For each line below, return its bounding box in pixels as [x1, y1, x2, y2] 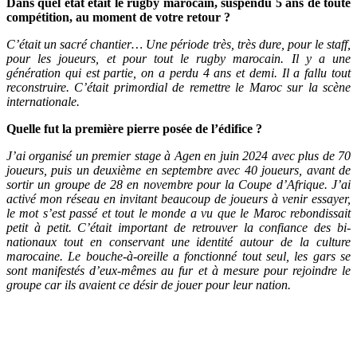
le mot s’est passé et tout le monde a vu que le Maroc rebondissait [6, 206, 351, 221]
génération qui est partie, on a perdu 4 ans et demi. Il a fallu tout [6, 66, 351, 80]
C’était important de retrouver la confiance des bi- [77, 221, 351, 235]
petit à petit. [6, 221, 78, 235]
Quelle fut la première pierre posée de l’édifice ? [6, 122, 262, 136]
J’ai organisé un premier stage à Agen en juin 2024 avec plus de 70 [6, 149, 351, 163]
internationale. [6, 95, 80, 109]
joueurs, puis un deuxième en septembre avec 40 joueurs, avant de [6, 163, 351, 178]
